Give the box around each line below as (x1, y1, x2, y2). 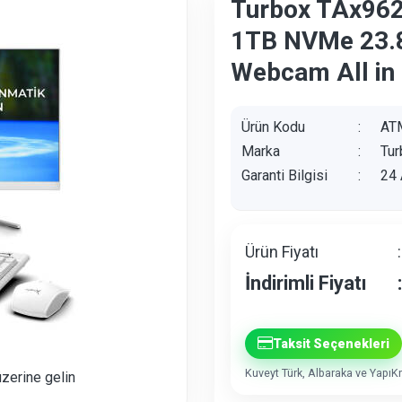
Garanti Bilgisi (241, 166, 328, 184)
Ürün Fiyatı (245, 241, 319, 261)
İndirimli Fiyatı (245, 272, 367, 295)
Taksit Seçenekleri (273, 336, 389, 351)
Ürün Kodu (241, 118, 305, 135)
